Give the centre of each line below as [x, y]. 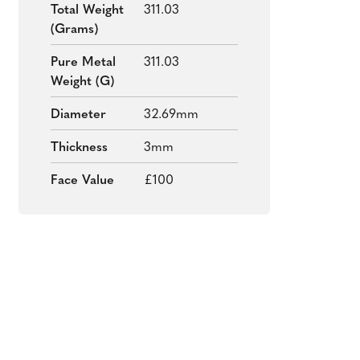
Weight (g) [82, 82]
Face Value [82, 180]
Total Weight [87, 10]
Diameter [78, 115]
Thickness [79, 147]
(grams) [74, 29]
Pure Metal [83, 62]
